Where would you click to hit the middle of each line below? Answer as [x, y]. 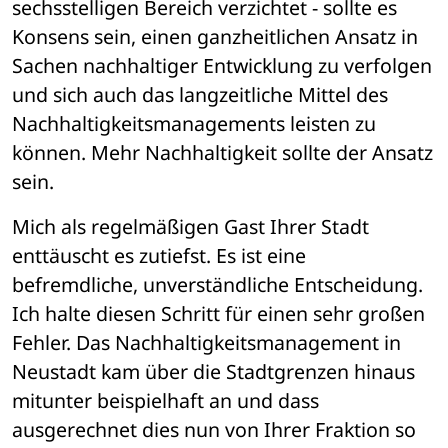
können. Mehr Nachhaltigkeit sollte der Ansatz [222, 153]
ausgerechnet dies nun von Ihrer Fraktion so [214, 430]
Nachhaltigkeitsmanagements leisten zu [194, 124]
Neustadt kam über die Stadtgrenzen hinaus [213, 372]
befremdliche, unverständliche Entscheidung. [217, 285]
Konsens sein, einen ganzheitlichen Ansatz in [215, 37]
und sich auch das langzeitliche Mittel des [200, 95]
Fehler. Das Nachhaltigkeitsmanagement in [206, 343]
